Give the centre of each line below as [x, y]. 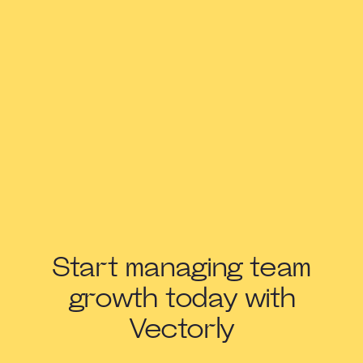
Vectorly [181, 331]
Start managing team [181, 269]
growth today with [181, 300]
